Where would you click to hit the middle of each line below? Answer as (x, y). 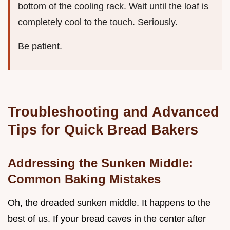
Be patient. (40, 46)
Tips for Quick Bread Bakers (103, 130)
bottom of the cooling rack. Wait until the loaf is (113, 6)
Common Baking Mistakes (84, 179)
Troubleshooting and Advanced (113, 112)
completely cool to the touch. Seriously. (98, 22)
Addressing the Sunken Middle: (100, 163)
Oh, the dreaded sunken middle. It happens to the (109, 203)
